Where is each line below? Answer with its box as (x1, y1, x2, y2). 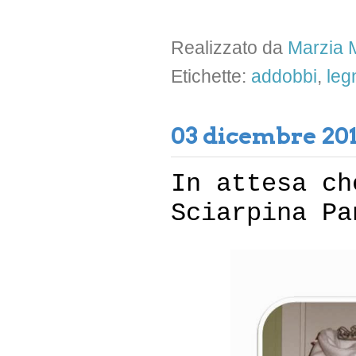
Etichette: (171, 66, 251, 87)
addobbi (251, 66, 317, 87)
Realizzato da (171, 37, 288, 58)
